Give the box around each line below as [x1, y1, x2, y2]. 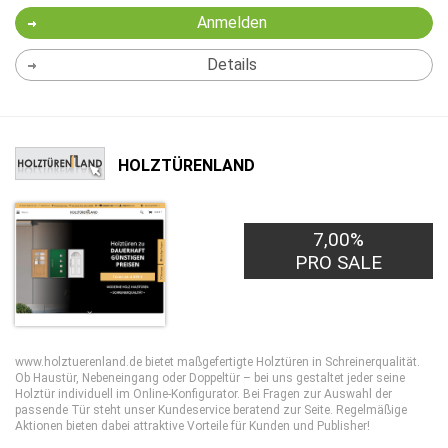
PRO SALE [295, 251, 383, 274]
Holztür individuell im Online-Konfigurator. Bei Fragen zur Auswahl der [15, 387, 392, 401]
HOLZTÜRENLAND [118, 155, 255, 175]
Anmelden [196, 13, 267, 32]
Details [206, 55, 257, 74]
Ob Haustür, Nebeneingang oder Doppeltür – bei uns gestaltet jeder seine [15, 371, 405, 385]
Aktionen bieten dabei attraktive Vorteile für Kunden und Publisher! [15, 419, 370, 433]
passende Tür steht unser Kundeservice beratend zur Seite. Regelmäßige [15, 403, 407, 417]
